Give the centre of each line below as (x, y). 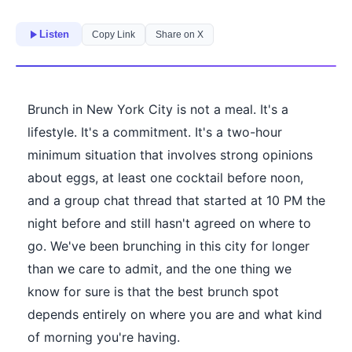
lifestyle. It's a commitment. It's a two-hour (155, 132)
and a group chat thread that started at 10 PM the (176, 201)
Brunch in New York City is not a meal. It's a (158, 110)
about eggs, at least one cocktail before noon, (165, 178)
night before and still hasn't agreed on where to (169, 224)
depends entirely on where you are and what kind (175, 315)
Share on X (180, 34)
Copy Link (114, 34)
